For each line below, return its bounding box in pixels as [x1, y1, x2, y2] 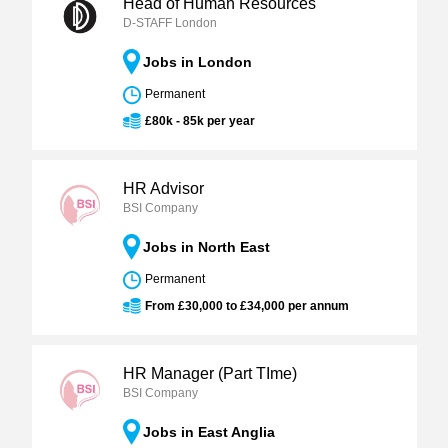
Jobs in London [142, 54, 252, 70]
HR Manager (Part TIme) [122, 365, 297, 382]
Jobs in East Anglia [142, 424, 275, 440]
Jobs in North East [142, 239, 270, 255]
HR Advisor [122, 180, 204, 197]
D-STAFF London [122, 16, 217, 30]
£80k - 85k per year [144, 114, 255, 128]
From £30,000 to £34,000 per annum [144, 299, 349, 313]
